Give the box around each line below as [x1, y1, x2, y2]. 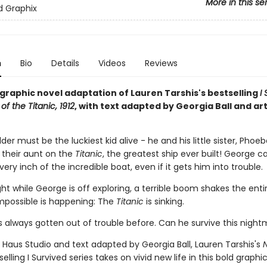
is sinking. [143, 195, 184, 207]
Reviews [144, 57, 178, 69]
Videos [98, 57, 126, 69]
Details [51, 57, 79, 69]
